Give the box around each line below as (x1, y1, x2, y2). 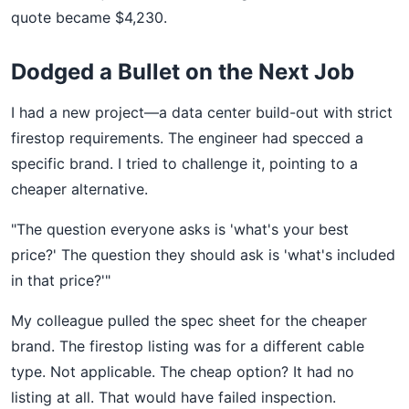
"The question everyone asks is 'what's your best (11, 220, 349, 238)
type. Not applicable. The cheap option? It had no (11, 362, 354, 381)
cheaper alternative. (11, 180, 148, 198)
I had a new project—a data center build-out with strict (11, 103, 393, 121)
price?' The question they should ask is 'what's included (11, 246, 395, 264)
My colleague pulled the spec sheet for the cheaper (11, 311, 367, 330)
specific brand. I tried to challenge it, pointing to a (11, 154, 358, 173)
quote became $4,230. (11, 8, 167, 26)
